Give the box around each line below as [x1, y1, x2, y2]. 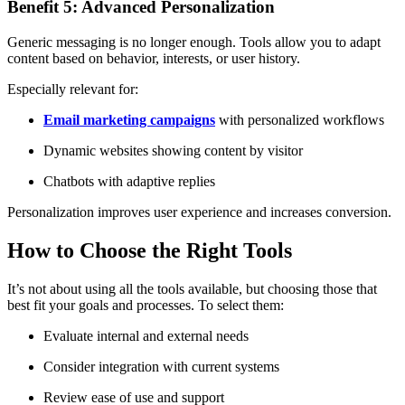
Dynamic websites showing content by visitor [43, 142, 303, 158]
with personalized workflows [215, 111, 384, 127]
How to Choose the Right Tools [7, 238, 292, 262]
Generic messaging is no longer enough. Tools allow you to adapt [7, 33, 381, 50]
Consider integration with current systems [43, 358, 279, 374]
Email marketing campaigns [43, 111, 215, 127]
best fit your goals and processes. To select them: [7, 297, 284, 313]
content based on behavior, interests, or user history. [7, 50, 300, 66]
